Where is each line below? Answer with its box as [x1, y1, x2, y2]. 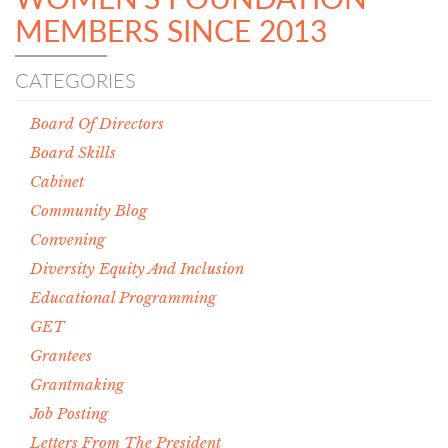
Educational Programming [30, 288, 216, 307]
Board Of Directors [30, 114, 164, 133]
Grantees [30, 346, 92, 365]
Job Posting [30, 404, 108, 423]
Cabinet [30, 172, 84, 191]
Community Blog [30, 201, 147, 220]
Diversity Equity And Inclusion [30, 259, 244, 278]
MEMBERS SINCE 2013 [15, 12, 327, 48]
